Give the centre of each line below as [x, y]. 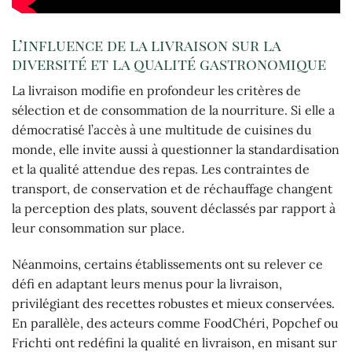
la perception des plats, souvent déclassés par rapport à [174, 208]
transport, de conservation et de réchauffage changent [172, 188]
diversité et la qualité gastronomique [169, 64]
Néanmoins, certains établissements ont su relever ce [167, 264]
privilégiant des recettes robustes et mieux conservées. [173, 303]
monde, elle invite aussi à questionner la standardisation [176, 149]
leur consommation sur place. [98, 227]
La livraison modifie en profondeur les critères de [156, 90]
